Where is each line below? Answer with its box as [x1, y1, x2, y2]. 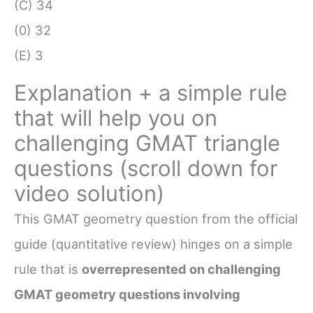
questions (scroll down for [14, 155, 278, 182]
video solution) [14, 180, 164, 207]
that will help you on [14, 105, 217, 131]
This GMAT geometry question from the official [14, 211, 298, 227]
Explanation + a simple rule [14, 80, 287, 106]
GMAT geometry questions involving [14, 286, 240, 303]
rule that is [14, 261, 82, 277]
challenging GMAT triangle [14, 130, 280, 156]
